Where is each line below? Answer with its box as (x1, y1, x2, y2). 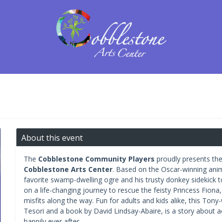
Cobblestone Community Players (38, 154, 155, 164)
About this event (21, 132, 83, 143)
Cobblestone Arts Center (23, 164, 112, 174)
